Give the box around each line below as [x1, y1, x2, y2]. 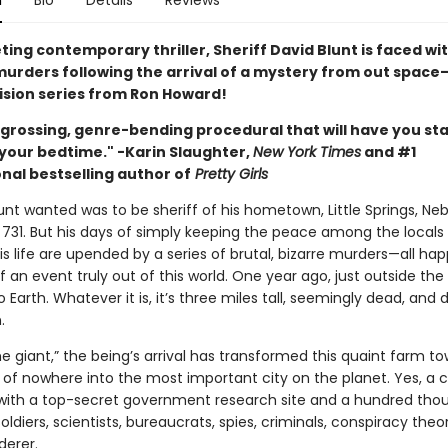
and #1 [360, 142, 416, 162]
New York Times [252, 142, 361, 162]
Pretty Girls [190, 164, 268, 184]
